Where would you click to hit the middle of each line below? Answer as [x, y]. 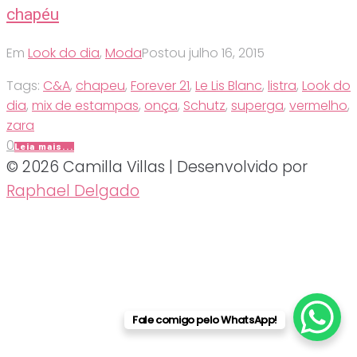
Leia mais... [44, 147]
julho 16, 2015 [227, 53]
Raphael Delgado [73, 191]
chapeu [100, 86]
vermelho [318, 106]
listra [282, 86]
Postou [165, 53]
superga [257, 106]
